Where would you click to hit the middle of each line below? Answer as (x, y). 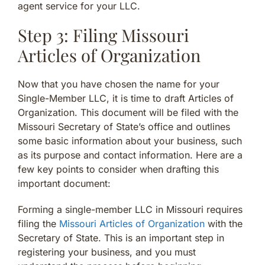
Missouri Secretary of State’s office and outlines (124, 126)
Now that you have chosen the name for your (119, 84)
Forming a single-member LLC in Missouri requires (130, 209)
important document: (64, 183)
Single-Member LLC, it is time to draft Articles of (126, 98)
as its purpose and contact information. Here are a (130, 155)
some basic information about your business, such (130, 140)
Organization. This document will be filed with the (128, 112)
